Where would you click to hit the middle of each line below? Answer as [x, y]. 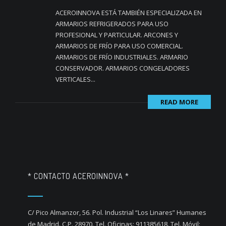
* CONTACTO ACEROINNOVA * [78, 176]
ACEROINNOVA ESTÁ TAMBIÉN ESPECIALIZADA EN [129, 13]
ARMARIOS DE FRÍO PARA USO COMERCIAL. [119, 46]
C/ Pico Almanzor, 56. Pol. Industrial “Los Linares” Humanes [117, 213]
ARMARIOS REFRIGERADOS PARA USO [112, 24]
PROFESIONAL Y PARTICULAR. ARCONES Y [117, 35]
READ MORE [179, 102]
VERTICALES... [75, 79]
